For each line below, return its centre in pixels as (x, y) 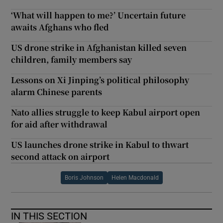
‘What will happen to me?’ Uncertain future (99, 15)
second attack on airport (60, 156)
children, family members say (72, 59)
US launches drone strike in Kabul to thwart (100, 144)
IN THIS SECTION (49, 216)
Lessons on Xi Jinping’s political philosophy (100, 80)
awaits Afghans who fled (60, 27)
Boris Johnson (84, 177)
